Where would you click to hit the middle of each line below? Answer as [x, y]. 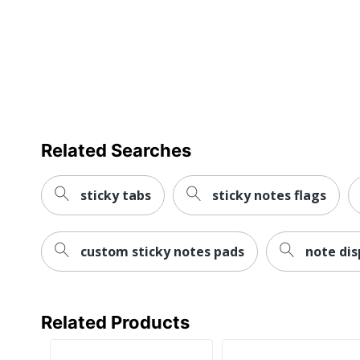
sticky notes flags [269, 195]
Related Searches [116, 150]
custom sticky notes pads [162, 251]
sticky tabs [116, 195]
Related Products [115, 322]
